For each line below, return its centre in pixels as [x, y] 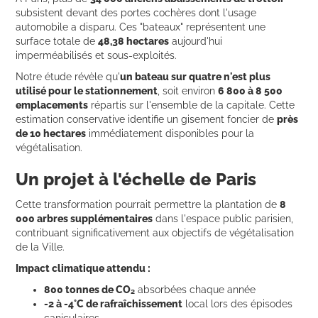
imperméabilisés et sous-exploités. [97, 55]
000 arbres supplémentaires [84, 218]
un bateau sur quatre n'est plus [196, 76]
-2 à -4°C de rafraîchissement [114, 303]
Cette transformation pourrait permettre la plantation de [148, 204]
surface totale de [57, 41]
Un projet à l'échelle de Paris [136, 179]
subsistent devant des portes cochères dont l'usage [136, 12]
